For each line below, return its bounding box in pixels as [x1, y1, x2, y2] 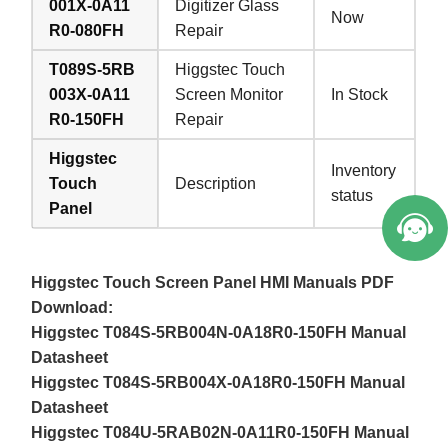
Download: [31, 299, 114, 317]
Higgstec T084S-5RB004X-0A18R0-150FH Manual [31, 374, 406, 392]
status [331, 187, 374, 205]
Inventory [331, 162, 397, 180]
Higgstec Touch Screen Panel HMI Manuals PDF [31, 274, 395, 292]
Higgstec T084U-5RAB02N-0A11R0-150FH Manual [31, 424, 410, 442]
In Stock [331, 86, 389, 104]
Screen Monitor [175, 86, 284, 104]
